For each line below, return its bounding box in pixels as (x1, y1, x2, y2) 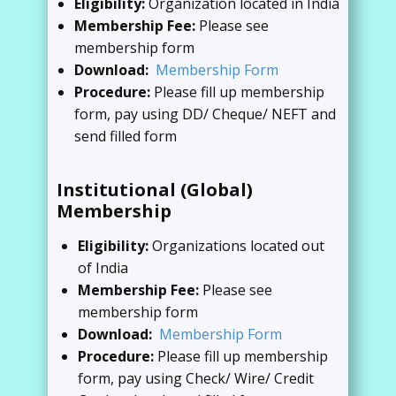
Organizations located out (152, 236, 324, 255)
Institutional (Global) (57, 178, 253, 202)
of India (78, 258, 128, 278)
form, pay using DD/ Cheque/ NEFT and (74, 104, 336, 124)
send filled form (74, 126, 177, 146)
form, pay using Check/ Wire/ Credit (78, 369, 314, 388)
